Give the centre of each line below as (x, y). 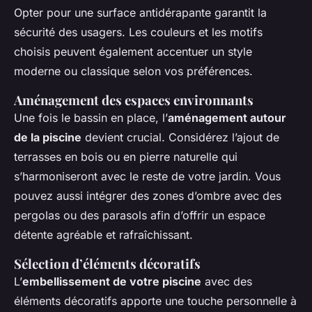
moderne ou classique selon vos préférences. (133, 71)
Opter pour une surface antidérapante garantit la (140, 13)
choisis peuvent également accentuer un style (133, 52)
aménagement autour (227, 118)
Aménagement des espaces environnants (134, 100)
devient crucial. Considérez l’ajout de (180, 138)
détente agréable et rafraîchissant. (103, 235)
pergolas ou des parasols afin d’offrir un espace (140, 216)
